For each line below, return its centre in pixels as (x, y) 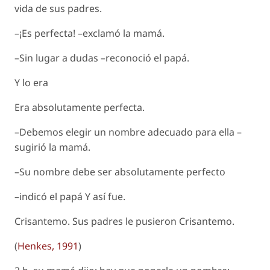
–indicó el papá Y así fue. (70, 196)
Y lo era (31, 83)
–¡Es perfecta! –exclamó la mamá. (89, 33)
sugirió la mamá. (52, 147)
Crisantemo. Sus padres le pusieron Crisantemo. (124, 221)
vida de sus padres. (58, 8)
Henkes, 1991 (48, 246)
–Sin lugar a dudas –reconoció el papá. (102, 58)
